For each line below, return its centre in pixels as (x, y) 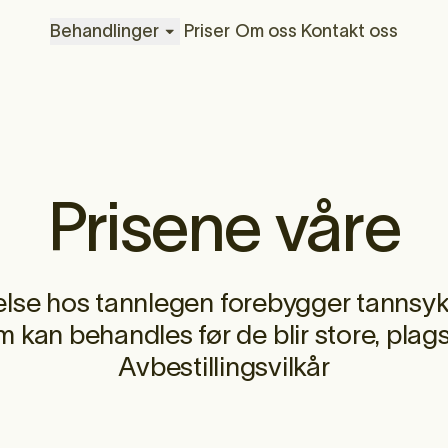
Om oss (265, 31)
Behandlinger (104, 31)
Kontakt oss (350, 31)
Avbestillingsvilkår (224, 365)
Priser (207, 31)
